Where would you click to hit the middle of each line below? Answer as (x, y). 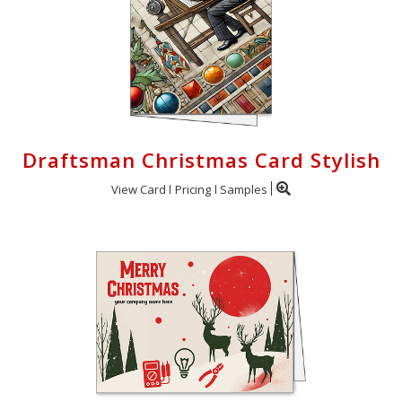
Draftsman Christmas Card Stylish (201, 160)
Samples (244, 189)
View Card (139, 189)
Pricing (193, 189)
